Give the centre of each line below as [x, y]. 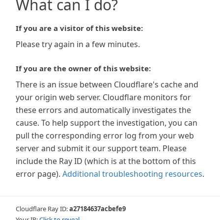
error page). [38, 174]
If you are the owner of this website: [83, 68]
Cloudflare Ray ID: [42, 209]
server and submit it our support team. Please [101, 148]
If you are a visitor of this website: [79, 28]
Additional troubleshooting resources [132, 174]
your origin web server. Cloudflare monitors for [103, 97]
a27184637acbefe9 [97, 209]
